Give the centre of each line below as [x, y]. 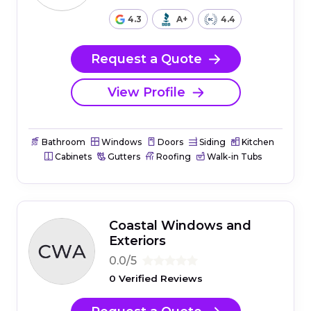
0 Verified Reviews [156, 279]
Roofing [172, 157]
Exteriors [137, 241]
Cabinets [72, 157]
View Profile [146, 92]
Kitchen [257, 142]
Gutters [123, 157]
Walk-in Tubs [233, 157]
